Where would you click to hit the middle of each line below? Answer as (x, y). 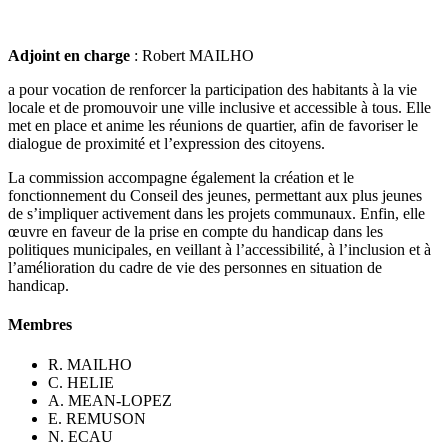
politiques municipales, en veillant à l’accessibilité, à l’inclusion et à (219, 250)
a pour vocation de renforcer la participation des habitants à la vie (212, 90)
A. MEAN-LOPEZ (110, 400)
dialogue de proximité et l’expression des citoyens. (166, 144)
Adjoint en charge (69, 56)
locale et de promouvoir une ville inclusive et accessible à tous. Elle (219, 108)
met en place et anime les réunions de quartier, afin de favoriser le (213, 126)
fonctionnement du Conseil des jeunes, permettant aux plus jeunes (215, 196)
